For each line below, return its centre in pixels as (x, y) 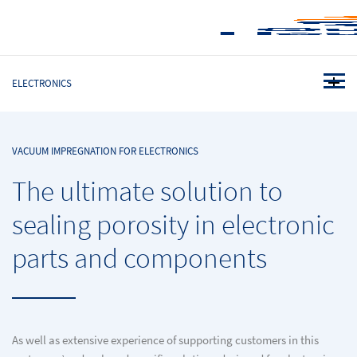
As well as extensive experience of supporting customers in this (165, 340)
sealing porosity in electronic (173, 224)
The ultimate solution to (147, 191)
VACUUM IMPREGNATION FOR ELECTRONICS (105, 151)
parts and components (139, 258)
